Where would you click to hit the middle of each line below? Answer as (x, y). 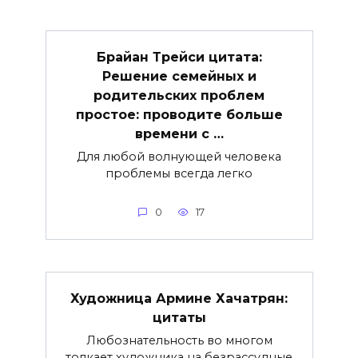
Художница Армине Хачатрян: (179, 298)
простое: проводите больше (179, 114)
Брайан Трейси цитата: (179, 57)
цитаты (179, 317)
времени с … (179, 133)
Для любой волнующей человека (179, 156)
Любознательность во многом (179, 340)
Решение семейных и (179, 76)
